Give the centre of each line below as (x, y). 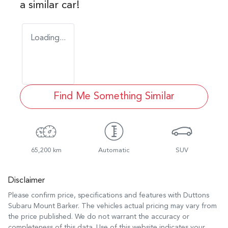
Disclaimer (26, 180)
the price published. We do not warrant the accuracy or (99, 217)
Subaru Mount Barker (43, 206)
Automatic (114, 150)
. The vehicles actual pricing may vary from (147, 206)
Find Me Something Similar (114, 96)
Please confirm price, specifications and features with (96, 195)
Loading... (48, 38)
